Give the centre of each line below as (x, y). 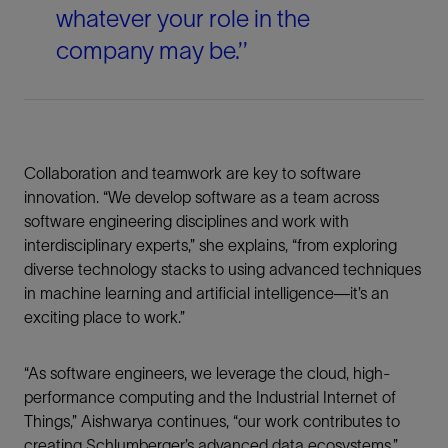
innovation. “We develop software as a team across (201, 196)
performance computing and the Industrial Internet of (210, 396)
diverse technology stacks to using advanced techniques (222, 268)
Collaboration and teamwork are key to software (192, 172)
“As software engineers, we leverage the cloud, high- (207, 372)
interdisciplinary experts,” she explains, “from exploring (210, 244)
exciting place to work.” (104, 316)
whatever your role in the (183, 18)
